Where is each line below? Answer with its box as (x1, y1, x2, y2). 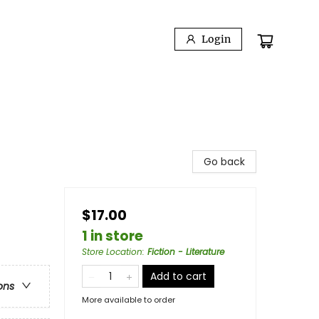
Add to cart (150, 269, 206, 283)
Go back (204, 155, 245, 169)
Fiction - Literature (147, 246, 224, 258)
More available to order (82, 294, 175, 305)
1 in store (82, 226, 143, 246)
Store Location (82, 246, 142, 258)
